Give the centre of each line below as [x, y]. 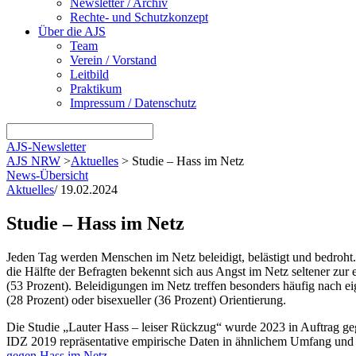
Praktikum [96, 88]
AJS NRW [33, 161]
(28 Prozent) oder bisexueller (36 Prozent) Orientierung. [146, 300]
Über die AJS [72, 31]
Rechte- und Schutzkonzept [139, 17]
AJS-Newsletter [46, 146]
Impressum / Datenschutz [133, 103]
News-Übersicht [47, 175]
